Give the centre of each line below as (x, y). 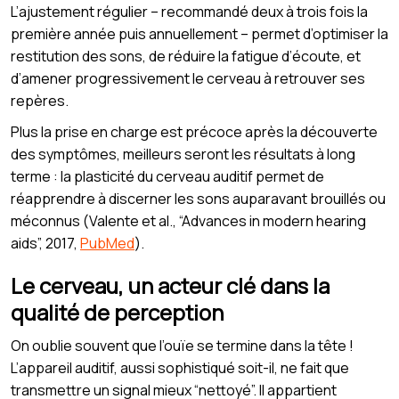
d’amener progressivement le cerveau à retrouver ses (188, 78)
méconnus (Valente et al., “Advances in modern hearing (188, 220)
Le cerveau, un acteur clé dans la (170, 285)
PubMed (107, 243)
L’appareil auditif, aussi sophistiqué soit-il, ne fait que (180, 367)
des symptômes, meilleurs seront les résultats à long (183, 154)
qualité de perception (117, 312)
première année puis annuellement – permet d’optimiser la (199, 33)
